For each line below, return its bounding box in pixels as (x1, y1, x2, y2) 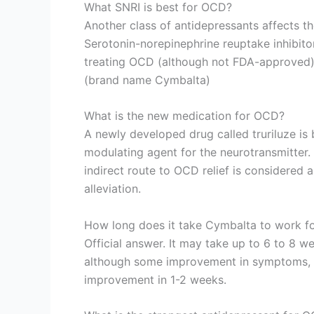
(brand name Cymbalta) (84, 72, 210, 87)
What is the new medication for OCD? (84, 109, 285, 123)
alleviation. (84, 182, 141, 196)
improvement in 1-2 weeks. (84, 272, 226, 287)
